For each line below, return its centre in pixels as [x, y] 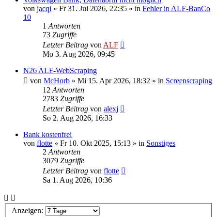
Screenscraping [189, 80]
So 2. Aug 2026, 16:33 [77, 118]
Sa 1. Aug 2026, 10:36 [77, 180]
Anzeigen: [28, 211]
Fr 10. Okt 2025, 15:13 [95, 143]
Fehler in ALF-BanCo [176, 8]
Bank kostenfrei [47, 134]
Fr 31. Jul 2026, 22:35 [93, 8]
